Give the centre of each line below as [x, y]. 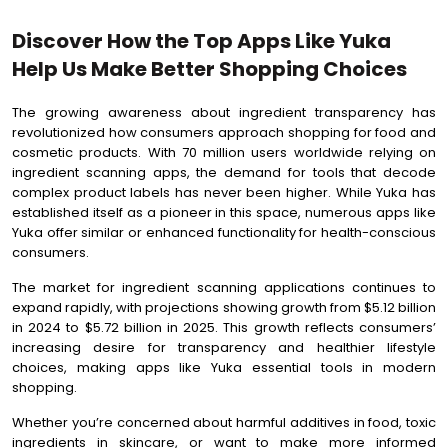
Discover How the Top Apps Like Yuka [201, 41]
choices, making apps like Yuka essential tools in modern [224, 367]
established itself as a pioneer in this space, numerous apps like [224, 212]
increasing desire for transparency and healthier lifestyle [224, 347]
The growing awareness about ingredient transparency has [224, 112]
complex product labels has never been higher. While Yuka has [224, 192]
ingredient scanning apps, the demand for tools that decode [224, 172]
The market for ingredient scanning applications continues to [224, 287]
